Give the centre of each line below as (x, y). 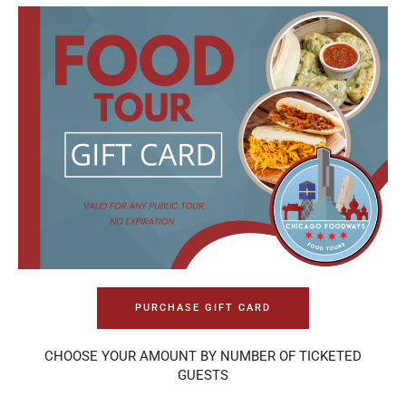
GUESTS (203, 375)
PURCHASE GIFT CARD (203, 307)
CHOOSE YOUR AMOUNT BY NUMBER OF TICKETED (203, 356)
